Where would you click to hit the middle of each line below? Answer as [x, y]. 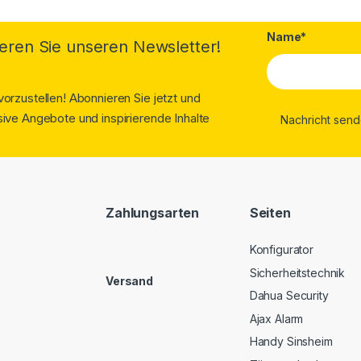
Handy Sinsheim [291, 342]
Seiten [270, 212]
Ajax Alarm [276, 318]
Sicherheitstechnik [297, 272]
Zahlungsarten [153, 212]
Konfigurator [281, 250]
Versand [130, 281]
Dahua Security [289, 296]
